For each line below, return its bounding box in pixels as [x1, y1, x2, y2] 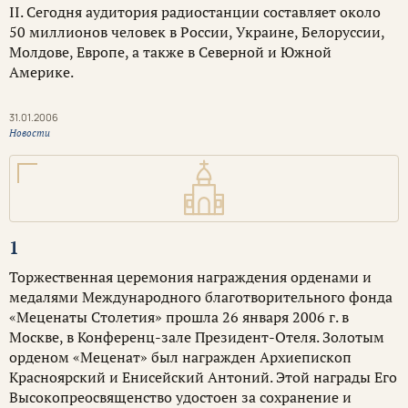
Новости [9, 127, 50, 139]
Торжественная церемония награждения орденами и [9, 267, 372, 287]
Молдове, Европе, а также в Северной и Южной [9, 42, 331, 62]
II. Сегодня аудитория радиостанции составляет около [9, 2, 381, 22]
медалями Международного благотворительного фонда [9, 287, 393, 307]
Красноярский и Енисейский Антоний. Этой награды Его [9, 367, 397, 387]
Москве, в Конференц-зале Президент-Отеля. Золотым [9, 327, 384, 347]
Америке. [9, 62, 74, 82]
